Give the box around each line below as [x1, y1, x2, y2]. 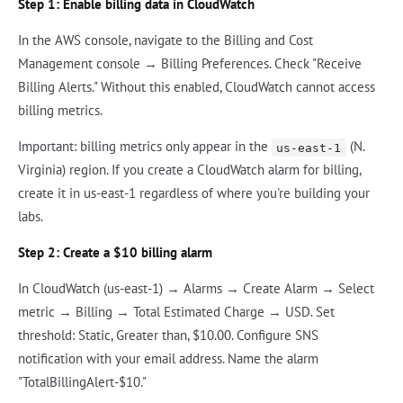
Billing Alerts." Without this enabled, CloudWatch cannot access [18, 78, 375, 96]
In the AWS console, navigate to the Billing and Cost [18, 31, 313, 49]
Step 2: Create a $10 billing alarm [18, 244, 212, 262]
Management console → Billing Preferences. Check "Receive [18, 55, 362, 73]
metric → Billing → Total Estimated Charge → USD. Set [18, 303, 335, 321]
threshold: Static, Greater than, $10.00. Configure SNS [18, 327, 318, 345]
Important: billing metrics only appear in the [18, 138, 272, 156]
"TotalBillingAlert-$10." [18, 373, 147, 391]
